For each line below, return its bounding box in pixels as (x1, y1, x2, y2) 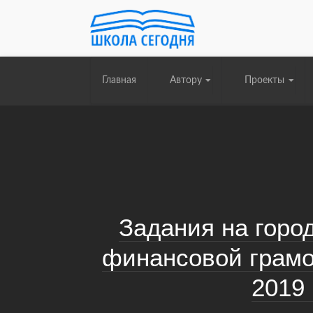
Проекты (245, 75, 284, 85)
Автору (169, 75, 202, 85)
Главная (101, 75, 136, 85)
